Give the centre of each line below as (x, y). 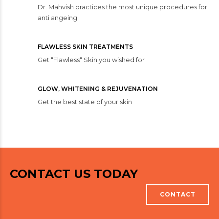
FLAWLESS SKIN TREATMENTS (85, 47)
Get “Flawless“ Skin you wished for (91, 60)
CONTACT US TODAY (74, 174)
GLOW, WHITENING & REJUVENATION (98, 89)
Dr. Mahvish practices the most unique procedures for (122, 7)
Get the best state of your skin (85, 102)
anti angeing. (58, 18)
